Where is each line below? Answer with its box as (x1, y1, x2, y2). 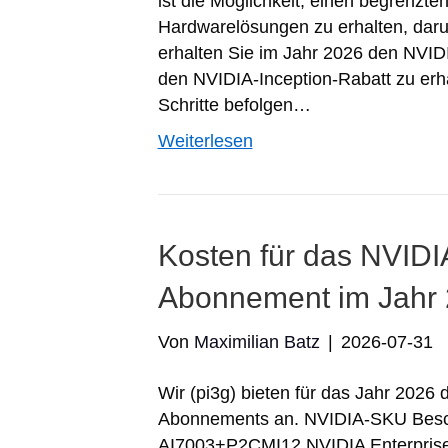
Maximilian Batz (193, 332, 320, 352)
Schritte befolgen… (157, 95, 311, 115)
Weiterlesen (157, 131, 253, 151)
